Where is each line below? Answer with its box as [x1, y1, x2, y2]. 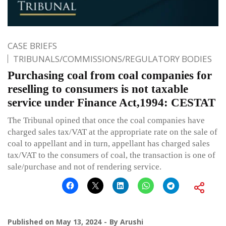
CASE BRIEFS [8, 39, 57, 51]
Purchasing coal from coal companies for [8, 69, 212, 82]
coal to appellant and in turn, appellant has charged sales [8, 138, 210, 148]
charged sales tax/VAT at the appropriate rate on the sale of [8, 127, 217, 137]
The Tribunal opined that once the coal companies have [8, 115, 205, 125]
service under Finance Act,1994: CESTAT [8, 96, 215, 109]
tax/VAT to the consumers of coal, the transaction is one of [8, 150, 215, 160]
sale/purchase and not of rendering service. [8, 161, 161, 172]
